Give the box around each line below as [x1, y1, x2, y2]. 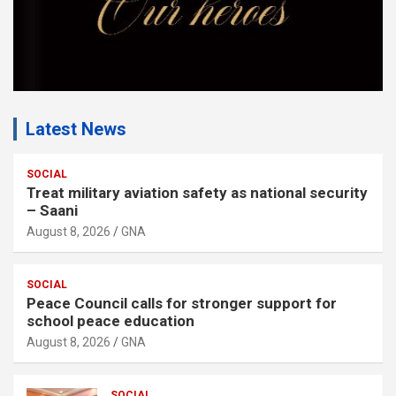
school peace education [27, 311, 202, 330]
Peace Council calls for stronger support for [27, 293, 337, 312]
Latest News [26, 118, 126, 140]
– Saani [27, 201, 85, 219]
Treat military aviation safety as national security [27, 183, 368, 202]
